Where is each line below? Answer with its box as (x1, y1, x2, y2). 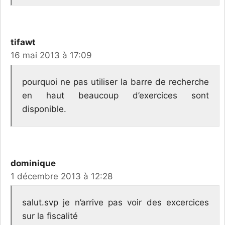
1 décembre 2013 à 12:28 (11, 171, 113, 181)
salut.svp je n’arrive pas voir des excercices (22, 197, 209, 208)
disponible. (22, 103, 66, 114)
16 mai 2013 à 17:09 (11, 50, 92, 61)
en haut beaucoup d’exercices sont (22, 90, 209, 100)
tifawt (11, 37, 36, 48)
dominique (11, 158, 56, 168)
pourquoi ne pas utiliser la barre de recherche (22, 76, 209, 87)
